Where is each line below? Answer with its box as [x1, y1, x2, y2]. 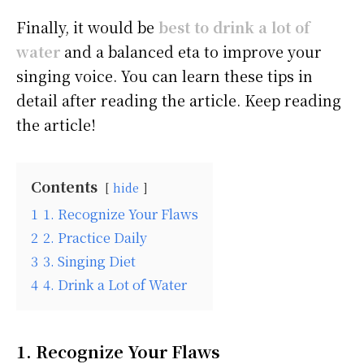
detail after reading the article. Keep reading [16, 89, 341, 111]
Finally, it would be [16, 16, 158, 38]
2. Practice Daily [43, 227, 147, 248]
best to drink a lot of [158, 16, 310, 38]
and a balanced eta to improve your [60, 41, 322, 63]
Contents [31, 175, 97, 197]
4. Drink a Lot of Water [43, 275, 187, 295]
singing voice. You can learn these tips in [16, 65, 313, 87]
